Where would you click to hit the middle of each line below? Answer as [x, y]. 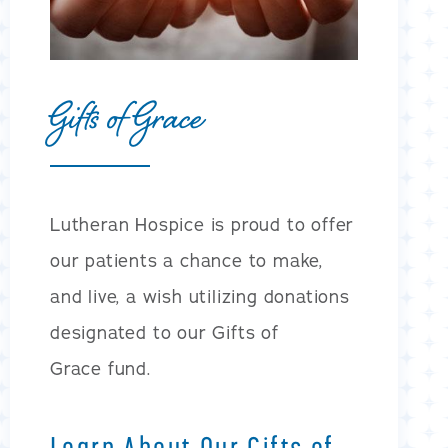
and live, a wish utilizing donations [199, 296]
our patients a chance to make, [186, 260]
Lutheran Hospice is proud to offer [202, 224]
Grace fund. [100, 368]
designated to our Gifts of [164, 332]
